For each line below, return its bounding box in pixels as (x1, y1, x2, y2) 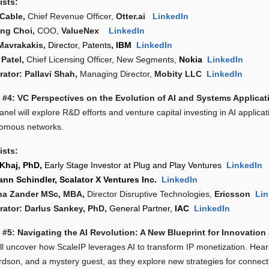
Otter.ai (116, 11, 153, 22)
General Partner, (109, 204, 175, 214)
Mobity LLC (154, 69, 205, 79)
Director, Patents (48, 40, 112, 50)
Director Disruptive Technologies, (87, 189, 215, 199)
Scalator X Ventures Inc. (59, 175, 162, 185)
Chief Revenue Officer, (28, 11, 116, 22)
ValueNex (61, 26, 107, 36)
